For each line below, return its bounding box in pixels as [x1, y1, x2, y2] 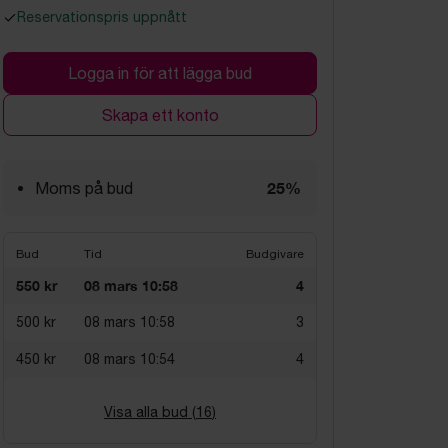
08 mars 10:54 [84, 351, 175, 367]
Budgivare [246, 247, 304, 261]
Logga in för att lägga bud [68, 64, 252, 82]
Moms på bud [35, 179, 133, 197]
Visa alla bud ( [104, 404, 196, 420]
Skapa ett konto [101, 106, 219, 124]
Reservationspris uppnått [17, 9, 187, 25]
